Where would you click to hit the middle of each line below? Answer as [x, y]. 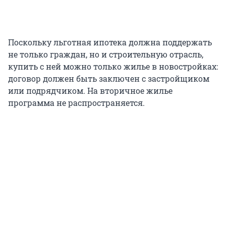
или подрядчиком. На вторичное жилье [90, 90]
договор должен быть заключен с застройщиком [109, 78]
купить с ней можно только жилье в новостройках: [113, 66]
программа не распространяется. [76, 102]
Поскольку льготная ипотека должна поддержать [110, 42]
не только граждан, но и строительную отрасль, [106, 54]
